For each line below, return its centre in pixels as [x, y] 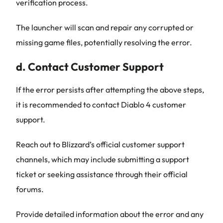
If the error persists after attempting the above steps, [110, 90]
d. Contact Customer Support [90, 67]
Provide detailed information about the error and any [110, 214]
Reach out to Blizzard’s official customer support [100, 144]
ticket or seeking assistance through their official [102, 174]
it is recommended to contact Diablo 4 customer [101, 105]
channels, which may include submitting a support [103, 159]
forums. [30, 189]
